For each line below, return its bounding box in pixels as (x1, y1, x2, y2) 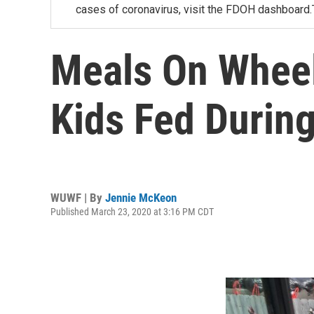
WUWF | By (50, 190, 105, 205)
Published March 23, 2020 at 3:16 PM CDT (50, 205, 214, 217)
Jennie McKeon (105, 190, 177, 205)
